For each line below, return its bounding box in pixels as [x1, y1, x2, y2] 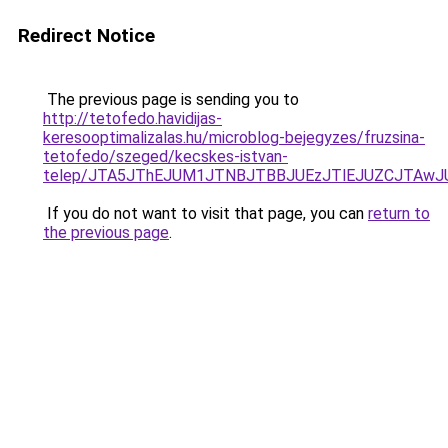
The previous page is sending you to [43, 90, 299, 109]
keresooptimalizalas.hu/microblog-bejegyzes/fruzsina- [43, 128, 425, 147]
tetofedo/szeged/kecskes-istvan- [43, 147, 288, 166]
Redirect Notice [18, 24, 155, 47]
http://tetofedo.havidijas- [43, 109, 222, 128]
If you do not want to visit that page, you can [43, 204, 368, 223]
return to [368, 204, 430, 223]
